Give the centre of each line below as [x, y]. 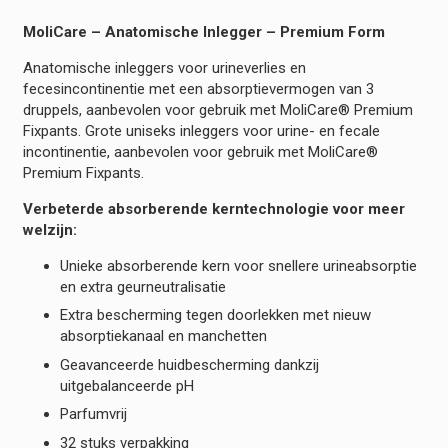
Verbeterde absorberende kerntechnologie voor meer [213, 208]
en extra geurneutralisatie [143, 286]
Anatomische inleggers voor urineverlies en [164, 67]
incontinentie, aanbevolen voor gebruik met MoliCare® [200, 151]
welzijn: [49, 229]
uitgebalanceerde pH [127, 385]
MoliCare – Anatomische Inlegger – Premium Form [203, 31]
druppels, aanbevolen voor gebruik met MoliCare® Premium [217, 109]
